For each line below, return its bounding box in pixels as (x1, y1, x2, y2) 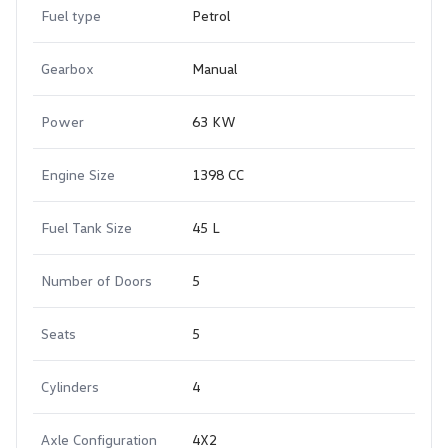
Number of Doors (41, 272, 152, 289)
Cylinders (41, 378, 99, 395)
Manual (192, 60, 237, 77)
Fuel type (41, 7, 101, 24)
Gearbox (41, 60, 94, 77)
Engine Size (41, 166, 115, 183)
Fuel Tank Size (41, 219, 132, 236)
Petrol (192, 7, 230, 24)
